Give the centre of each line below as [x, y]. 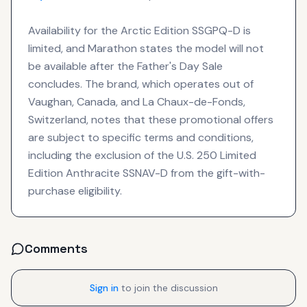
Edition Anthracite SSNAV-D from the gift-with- [147, 173]
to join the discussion [169, 287]
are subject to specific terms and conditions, [141, 137]
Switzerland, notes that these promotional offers [151, 119]
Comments [56, 248]
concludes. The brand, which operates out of [141, 84]
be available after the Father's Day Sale [125, 66]
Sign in [104, 287]
